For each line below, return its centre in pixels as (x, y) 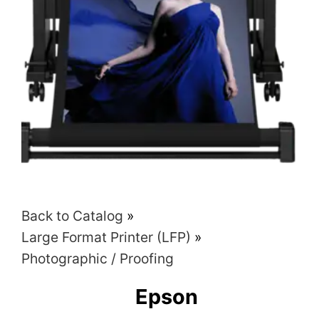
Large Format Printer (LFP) (108, 237)
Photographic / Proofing (98, 259)
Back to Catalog (74, 216)
